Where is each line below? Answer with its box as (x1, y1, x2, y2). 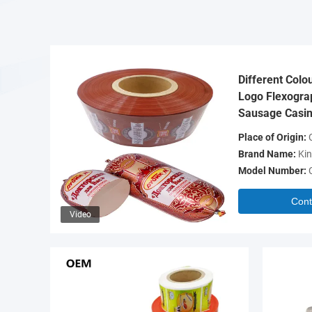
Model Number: (238, 165, 306, 176)
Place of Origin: (238, 132, 306, 143)
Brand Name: (238, 148, 296, 159)
